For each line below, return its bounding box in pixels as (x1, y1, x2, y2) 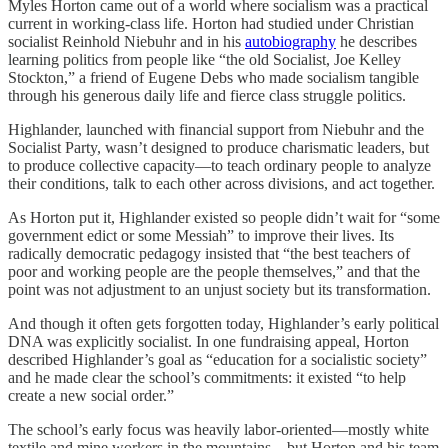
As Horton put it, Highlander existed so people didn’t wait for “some (8, 208, 440, 226)
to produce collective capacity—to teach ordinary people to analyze (8, 156, 431, 174)
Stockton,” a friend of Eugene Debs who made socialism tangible (8, 68, 419, 86)
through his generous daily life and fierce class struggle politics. (8, 86, 406, 104)
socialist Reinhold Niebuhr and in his (8, 32, 245, 50)
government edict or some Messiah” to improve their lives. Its (8, 226, 394, 244)
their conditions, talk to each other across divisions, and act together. (8, 174, 435, 192)
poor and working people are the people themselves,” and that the (8, 262, 420, 280)
